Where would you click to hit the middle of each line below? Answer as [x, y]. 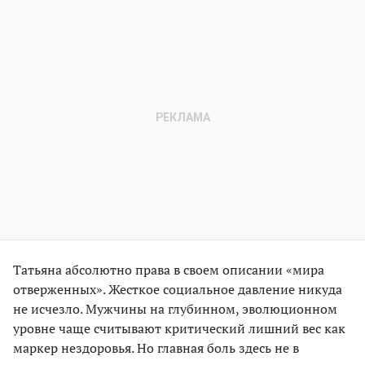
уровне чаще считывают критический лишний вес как [179, 328]
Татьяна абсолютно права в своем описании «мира [169, 269]
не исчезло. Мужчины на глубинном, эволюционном [175, 308]
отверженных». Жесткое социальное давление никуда [178, 289]
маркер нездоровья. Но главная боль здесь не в [156, 347]
